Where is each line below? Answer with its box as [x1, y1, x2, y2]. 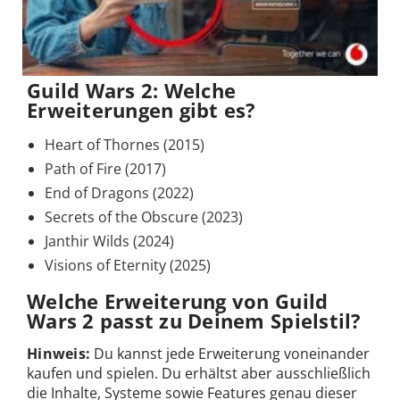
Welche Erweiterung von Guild [27, 287, 329, 315]
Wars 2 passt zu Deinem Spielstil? [27, 307, 362, 335]
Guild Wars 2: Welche [27, 77, 237, 104]
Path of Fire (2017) [45, 159, 166, 179]
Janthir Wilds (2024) [45, 231, 174, 252]
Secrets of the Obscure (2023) [45, 207, 243, 228]
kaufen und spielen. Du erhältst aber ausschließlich [27, 363, 371, 384]
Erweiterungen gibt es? [27, 96, 256, 124]
